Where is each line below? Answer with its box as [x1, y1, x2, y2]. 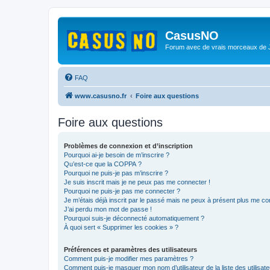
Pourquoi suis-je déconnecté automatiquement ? [64, 214, 204, 222]
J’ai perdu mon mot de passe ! [64, 205, 152, 213]
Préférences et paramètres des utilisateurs [64, 245, 197, 253]
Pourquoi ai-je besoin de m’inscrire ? [64, 151, 169, 159]
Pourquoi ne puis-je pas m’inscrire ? [64, 169, 168, 177]
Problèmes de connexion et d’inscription [64, 142, 193, 149]
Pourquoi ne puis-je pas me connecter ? [64, 187, 180, 195]
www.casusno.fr [75, 92, 127, 99]
